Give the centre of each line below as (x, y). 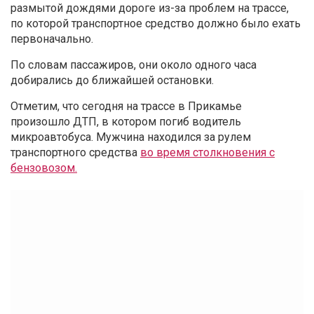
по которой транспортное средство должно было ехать (156, 24)
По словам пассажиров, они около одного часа (134, 65)
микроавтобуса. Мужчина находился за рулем (131, 137)
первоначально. (52, 39)
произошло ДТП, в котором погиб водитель (126, 122)
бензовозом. (44, 168)
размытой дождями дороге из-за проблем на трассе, (150, 8)
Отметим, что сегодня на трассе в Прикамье (126, 107)
